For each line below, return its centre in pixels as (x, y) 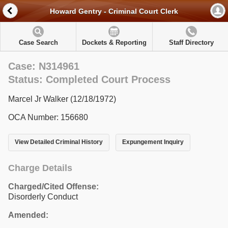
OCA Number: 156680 (48, 117)
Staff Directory (191, 42)
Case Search (38, 42)
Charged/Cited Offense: (53, 186)
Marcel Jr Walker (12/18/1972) (62, 99)
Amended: (28, 215)
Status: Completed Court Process (89, 79)
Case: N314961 (44, 66)
